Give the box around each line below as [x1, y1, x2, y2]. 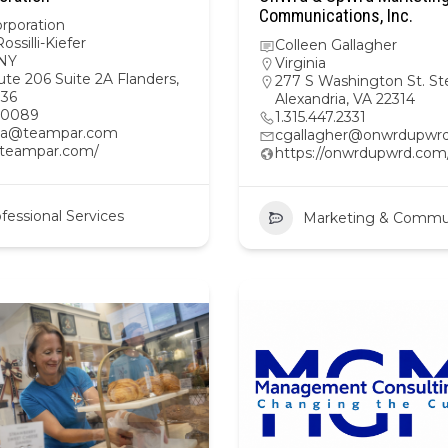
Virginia [275, 54, 326, 72]
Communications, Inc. [259, 5, 413, 26]
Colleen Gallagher [275, 36, 397, 54]
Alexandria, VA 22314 [275, 90, 415, 108]
